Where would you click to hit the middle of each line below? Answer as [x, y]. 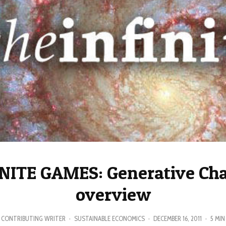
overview [113, 194]
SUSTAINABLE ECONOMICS [109, 218]
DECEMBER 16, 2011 [177, 218]
